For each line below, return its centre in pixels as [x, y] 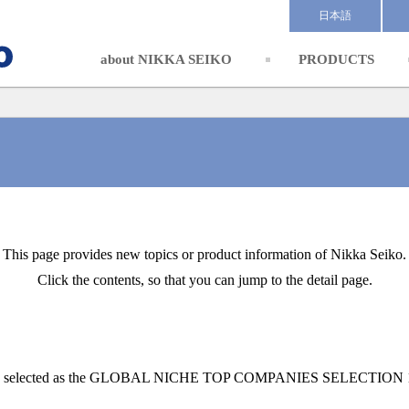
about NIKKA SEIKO [167, 59]
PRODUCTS [337, 59]
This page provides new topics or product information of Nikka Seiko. [204, 254]
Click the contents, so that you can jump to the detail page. [204, 280]
